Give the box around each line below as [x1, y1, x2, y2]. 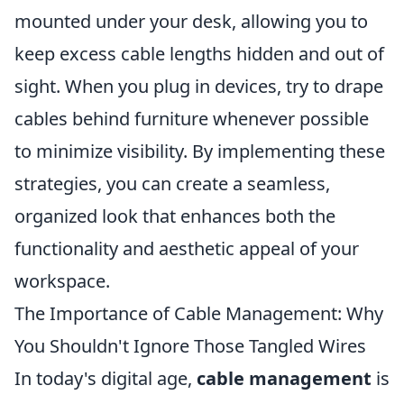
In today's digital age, [14, 365, 197, 390]
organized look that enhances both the [14, 203, 335, 228]
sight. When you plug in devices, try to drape [14, 73, 383, 98]
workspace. [14, 268, 110, 293]
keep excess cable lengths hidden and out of [14, 41, 384, 66]
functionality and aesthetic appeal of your [14, 235, 359, 261]
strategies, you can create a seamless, [14, 170, 330, 196]
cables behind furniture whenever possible [14, 106, 369, 131]
